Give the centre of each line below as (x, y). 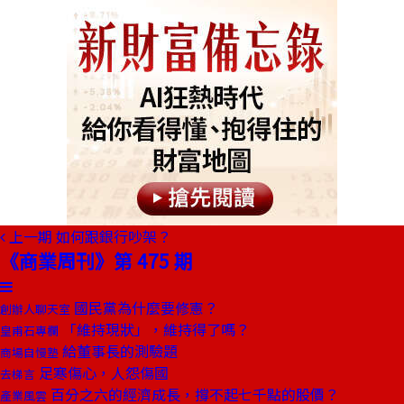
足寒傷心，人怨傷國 (102, 372)
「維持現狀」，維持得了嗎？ (154, 329)
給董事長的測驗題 (118, 351)
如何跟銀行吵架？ (114, 236)
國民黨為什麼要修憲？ (144, 308)
